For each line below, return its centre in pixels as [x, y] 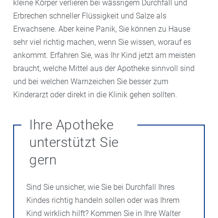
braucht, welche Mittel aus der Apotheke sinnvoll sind [104, 68]
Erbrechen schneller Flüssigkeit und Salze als [90, 16]
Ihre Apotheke [72, 125]
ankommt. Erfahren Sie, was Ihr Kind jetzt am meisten [104, 55]
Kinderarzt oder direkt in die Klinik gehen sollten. [95, 95]
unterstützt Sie [74, 142]
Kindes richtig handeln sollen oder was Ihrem [103, 200]
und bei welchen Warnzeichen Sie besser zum [91, 82]
